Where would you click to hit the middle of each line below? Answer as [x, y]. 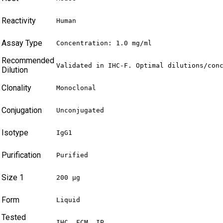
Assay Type [22, 43]
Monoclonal [76, 88]
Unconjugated [80, 111]
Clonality [16, 88]
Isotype [15, 133]
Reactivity [19, 21]
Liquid [68, 200]
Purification [21, 155]
